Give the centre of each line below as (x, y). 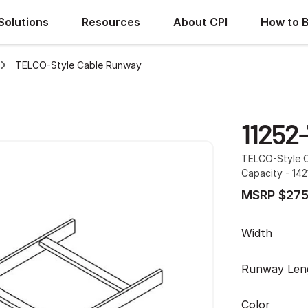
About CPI (200, 22)
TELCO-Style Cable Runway (78, 65)
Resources (111, 22)
